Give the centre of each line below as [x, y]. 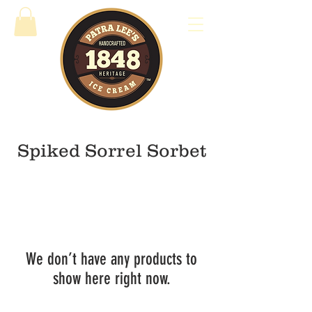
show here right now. [111, 279]
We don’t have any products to [111, 259]
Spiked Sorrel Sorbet [111, 150]
